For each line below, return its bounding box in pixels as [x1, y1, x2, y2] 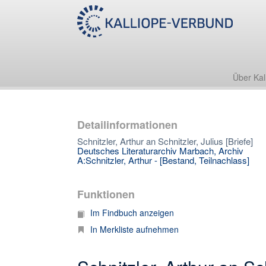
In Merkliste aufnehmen [90, 223, 179, 235]
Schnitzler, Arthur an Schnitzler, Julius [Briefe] [77, 135, 253, 147]
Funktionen [77, 186, 135, 202]
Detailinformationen [77, 117, 178, 132]
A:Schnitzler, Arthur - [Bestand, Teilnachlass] [77, 154, 249, 166]
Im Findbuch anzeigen [90, 207, 174, 218]
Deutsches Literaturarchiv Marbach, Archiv [77, 144, 243, 157]
